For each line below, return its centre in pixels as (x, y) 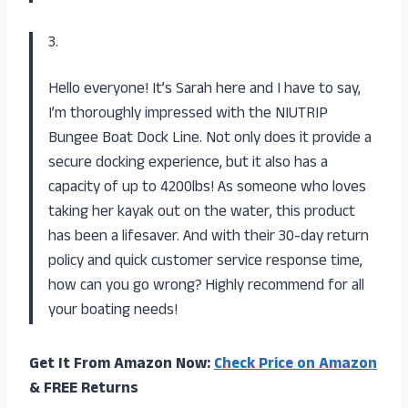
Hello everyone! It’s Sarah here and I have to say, (204, 90)
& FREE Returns (84, 389)
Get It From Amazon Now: (122, 365)
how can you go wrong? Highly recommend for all (206, 286)
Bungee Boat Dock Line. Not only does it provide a (210, 139)
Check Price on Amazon (296, 365)
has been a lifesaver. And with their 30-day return (209, 237)
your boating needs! (113, 311)
